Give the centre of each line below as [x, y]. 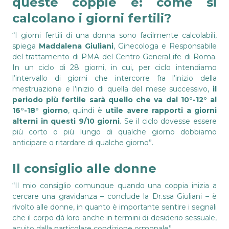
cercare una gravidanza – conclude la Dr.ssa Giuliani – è [114, 196]
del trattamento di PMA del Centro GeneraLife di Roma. [114, 56]
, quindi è [86, 110]
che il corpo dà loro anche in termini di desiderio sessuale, [114, 217]
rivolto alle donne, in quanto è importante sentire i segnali [114, 207]
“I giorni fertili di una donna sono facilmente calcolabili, [114, 35]
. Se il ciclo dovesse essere [168, 121]
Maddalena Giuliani [76, 46]
